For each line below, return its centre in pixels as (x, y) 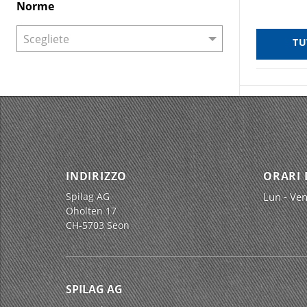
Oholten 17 (91, 211)
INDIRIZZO (97, 176)
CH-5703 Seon (98, 225)
